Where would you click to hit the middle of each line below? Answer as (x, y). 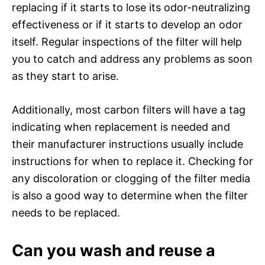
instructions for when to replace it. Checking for (132, 161)
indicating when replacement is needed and (121, 127)
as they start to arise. (65, 76)
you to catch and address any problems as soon (132, 59)
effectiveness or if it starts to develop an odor (127, 24)
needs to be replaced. (66, 212)
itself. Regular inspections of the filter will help (127, 41)
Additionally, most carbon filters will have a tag (129, 109)
